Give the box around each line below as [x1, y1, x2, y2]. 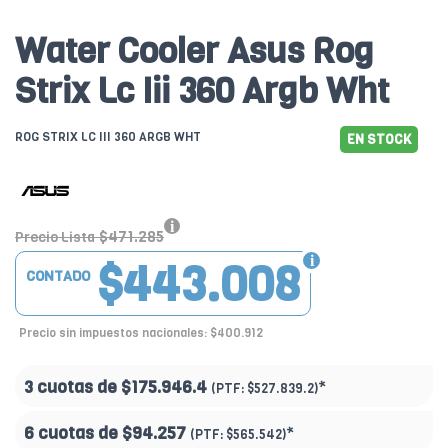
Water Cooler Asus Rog [15, 27, 374, 76]
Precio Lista [15, 228, 95, 248]
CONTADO [26, 267, 90, 287]
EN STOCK [347, 131, 411, 149]
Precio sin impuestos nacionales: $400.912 [19, 325, 263, 342]
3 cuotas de [24, 376, 121, 400]
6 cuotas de [24, 422, 122, 446]
